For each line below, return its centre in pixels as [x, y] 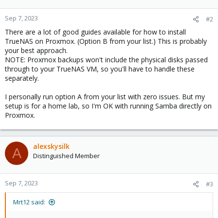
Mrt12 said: [29, 202]
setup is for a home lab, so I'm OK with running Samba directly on [108, 106]
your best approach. [36, 50]
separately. [22, 78]
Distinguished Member [66, 156]
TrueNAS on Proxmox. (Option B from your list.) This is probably [106, 41]
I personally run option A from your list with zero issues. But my [105, 97]
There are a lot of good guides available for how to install [95, 32]
